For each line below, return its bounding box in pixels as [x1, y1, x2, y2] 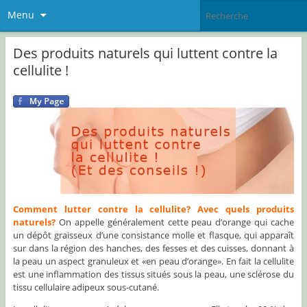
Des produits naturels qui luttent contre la [12, 43, 278, 62]
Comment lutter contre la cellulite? [12, 203, 191, 216]
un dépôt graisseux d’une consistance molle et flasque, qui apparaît [12, 229, 295, 242]
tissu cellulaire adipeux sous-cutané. [12, 281, 159, 294]
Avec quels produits [197, 203, 295, 216]
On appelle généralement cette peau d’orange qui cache [55, 216, 295, 229]
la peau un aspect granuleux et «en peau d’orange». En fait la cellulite [12, 255, 295, 268]
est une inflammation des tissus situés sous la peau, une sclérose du [12, 268, 295, 281]
